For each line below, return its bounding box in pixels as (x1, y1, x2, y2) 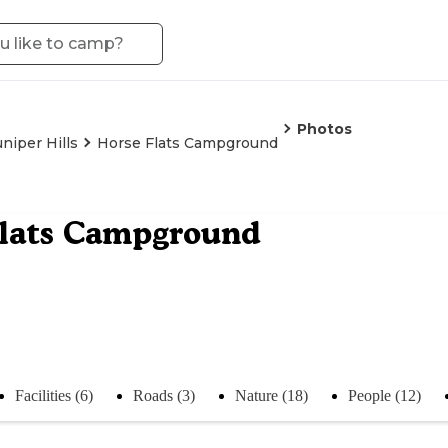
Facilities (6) (15, 386, 93, 404)
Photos (297, 120, 352, 138)
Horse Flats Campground (97, 134, 278, 152)
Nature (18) (235, 386, 308, 404)
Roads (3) (133, 386, 195, 404)
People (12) (348, 386, 421, 404)
